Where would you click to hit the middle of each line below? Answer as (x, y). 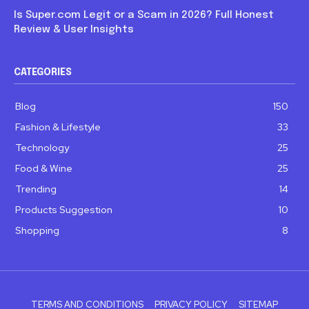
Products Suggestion (64, 210)
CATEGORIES (43, 72)
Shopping (37, 230)
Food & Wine (44, 168)
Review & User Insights (74, 30)
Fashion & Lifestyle (58, 127)
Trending (36, 189)
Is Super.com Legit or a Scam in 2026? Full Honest (144, 15)
